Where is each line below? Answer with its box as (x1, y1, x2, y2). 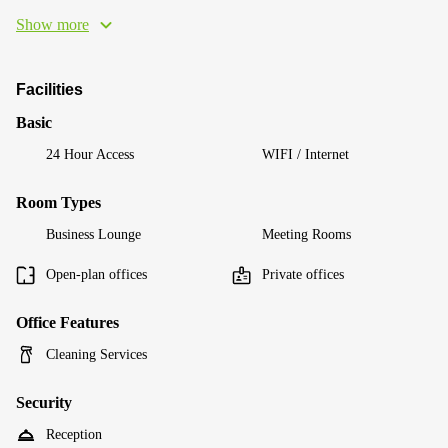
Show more (16, 16, 89, 33)
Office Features (16, 314, 119, 331)
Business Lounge (46, 227, 141, 242)
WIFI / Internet (262, 147, 349, 162)
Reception (46, 427, 102, 442)
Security (16, 394, 72, 411)
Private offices (262, 267, 344, 282)
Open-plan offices (46, 267, 147, 282)
